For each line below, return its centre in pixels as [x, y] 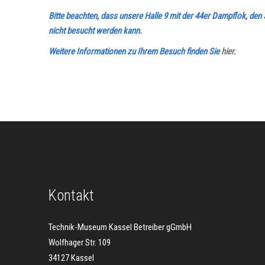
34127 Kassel [71, 258]
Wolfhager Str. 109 [80, 243]
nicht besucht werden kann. [95, 31]
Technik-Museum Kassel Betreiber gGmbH [120, 227]
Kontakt [71, 195]
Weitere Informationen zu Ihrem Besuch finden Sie [135, 51]
